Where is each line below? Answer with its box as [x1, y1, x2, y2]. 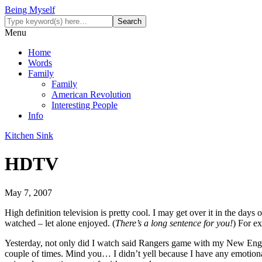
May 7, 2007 [5, 187, 52, 198]
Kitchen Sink [5, 130, 53, 140]
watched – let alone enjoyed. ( [5, 218, 115, 228]
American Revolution [51, 89, 131, 99]
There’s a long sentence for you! [115, 218, 233, 228]
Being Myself [5, 5, 55, 15]
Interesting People [51, 100, 118, 110]
